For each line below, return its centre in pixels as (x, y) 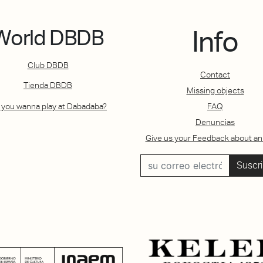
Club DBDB (48, 65)
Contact (215, 75)
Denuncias (215, 122)
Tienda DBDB (48, 85)
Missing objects (215, 91)
